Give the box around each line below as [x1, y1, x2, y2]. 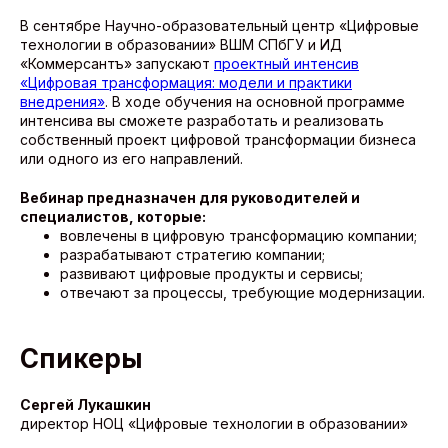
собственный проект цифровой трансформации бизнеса [20, 131, 416, 149]
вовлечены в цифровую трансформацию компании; [60, 227, 417, 245]
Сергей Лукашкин [20, 396, 151, 414]
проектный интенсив [214, 55, 359, 73]
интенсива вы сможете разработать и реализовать [20, 112, 384, 130]
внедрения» [20, 93, 105, 111]
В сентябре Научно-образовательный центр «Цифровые [20, 17, 419, 35]
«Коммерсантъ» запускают [20, 55, 214, 73]
